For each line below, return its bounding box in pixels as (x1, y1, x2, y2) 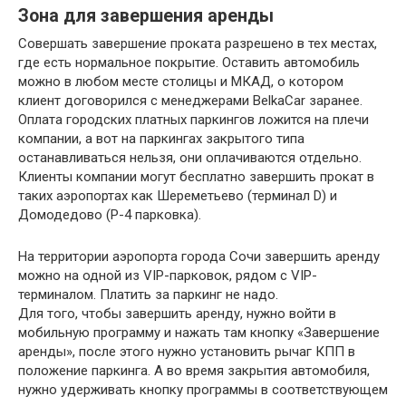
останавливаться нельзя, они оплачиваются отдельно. (18, 150, 362, 166)
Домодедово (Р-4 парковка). (18, 207, 201, 223)
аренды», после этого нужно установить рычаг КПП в (18, 343, 355, 360)
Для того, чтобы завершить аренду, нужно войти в (18, 305, 336, 322)
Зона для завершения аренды (18, 5, 274, 27)
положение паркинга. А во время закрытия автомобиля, (18, 362, 370, 379)
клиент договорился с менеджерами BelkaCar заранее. (18, 92, 362, 109)
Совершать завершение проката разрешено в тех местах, (18, 35, 377, 52)
